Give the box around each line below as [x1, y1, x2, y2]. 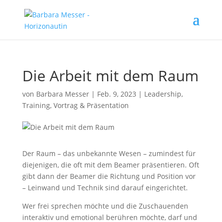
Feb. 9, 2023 [97, 89, 136, 99]
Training [22, 101, 50, 110]
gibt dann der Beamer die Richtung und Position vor [22, 171, 196, 181]
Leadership [144, 89, 181, 99]
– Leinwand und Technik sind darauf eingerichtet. [22, 183, 188, 192]
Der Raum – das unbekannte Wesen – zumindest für [22, 149, 196, 158]
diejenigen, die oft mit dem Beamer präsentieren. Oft [22, 160, 199, 169]
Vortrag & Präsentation [53, 101, 129, 110]
